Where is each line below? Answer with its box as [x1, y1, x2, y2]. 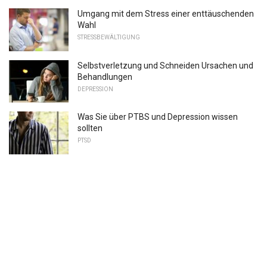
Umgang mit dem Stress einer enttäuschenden [77, 8, 254, 18]
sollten [77, 123, 103, 133]
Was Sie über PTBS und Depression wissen [77, 112, 238, 122]
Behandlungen [77, 72, 132, 82]
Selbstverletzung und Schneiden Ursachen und [77, 60, 253, 70]
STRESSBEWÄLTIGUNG [77, 33, 140, 41]
